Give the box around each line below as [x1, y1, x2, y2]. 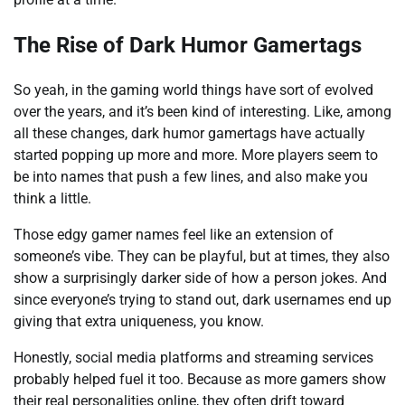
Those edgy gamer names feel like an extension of [14, 226, 334, 244]
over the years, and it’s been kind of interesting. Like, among [14, 103, 391, 121]
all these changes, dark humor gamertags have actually [14, 125, 365, 143]
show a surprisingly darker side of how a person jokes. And [14, 269, 387, 287]
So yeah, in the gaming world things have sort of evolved [14, 81, 373, 99]
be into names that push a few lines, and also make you [14, 168, 368, 186]
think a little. [14, 190, 91, 208]
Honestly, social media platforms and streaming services [14, 349, 373, 367]
